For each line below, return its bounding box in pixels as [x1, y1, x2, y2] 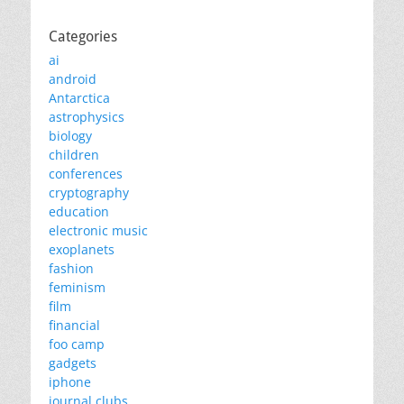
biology [49, 127, 92, 144]
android [49, 70, 96, 87]
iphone [49, 373, 91, 390]
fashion [49, 260, 94, 277]
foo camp [49, 335, 105, 353]
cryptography [49, 184, 129, 201]
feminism [49, 279, 106, 296]
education [49, 203, 109, 220]
